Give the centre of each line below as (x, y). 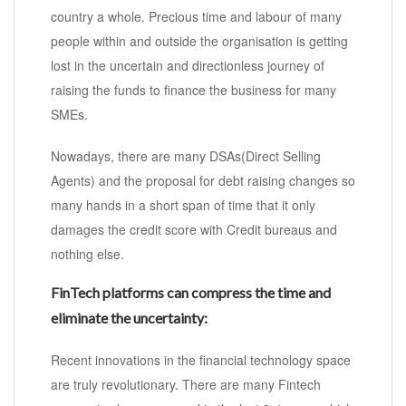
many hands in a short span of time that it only (183, 205)
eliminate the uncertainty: (129, 318)
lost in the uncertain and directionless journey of (188, 66)
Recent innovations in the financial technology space (201, 360)
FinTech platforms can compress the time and (191, 293)
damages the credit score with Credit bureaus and (194, 230)
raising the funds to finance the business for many (193, 90)
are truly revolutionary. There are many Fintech (186, 385)
